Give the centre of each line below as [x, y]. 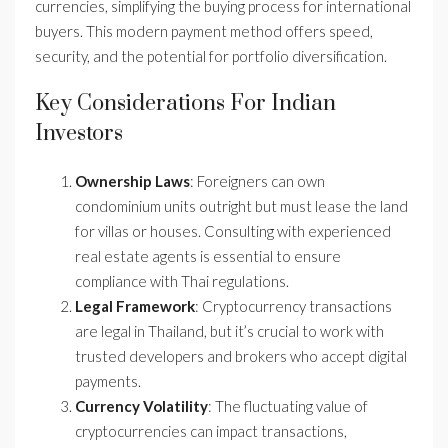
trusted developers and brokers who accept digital [241, 356]
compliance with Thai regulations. [182, 281]
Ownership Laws [132, 181]
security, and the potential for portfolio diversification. [211, 56]
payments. [108, 381]
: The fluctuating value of [288, 406]
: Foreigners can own [257, 181]
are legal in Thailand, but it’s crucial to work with [229, 331]
